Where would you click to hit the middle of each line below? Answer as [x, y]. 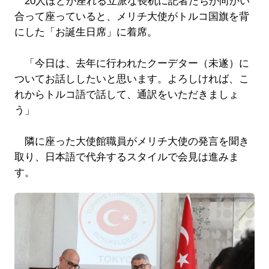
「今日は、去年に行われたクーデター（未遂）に [131, 64]
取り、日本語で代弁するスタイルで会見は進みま [126, 157]
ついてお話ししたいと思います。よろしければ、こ [131, 79]
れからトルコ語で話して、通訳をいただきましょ [126, 95]
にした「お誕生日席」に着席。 [86, 32]
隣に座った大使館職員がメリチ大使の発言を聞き [131, 142]
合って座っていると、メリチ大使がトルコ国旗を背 [131, 17]
